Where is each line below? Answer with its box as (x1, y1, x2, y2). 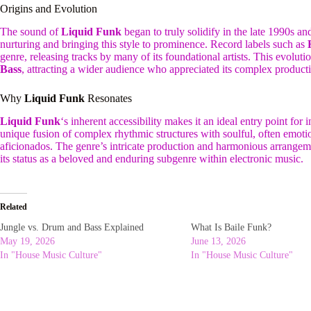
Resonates (85, 92, 132, 105)
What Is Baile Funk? (191, 221, 272, 233)
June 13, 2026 (191, 235, 246, 246)
